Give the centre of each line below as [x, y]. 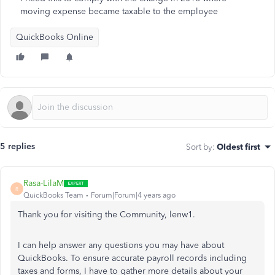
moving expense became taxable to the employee [119, 11]
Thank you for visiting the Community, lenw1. [107, 215]
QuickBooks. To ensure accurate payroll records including [132, 258]
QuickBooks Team [53, 195]
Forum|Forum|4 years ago [133, 195]
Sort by [199, 147]
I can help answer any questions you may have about [121, 245]
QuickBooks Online [55, 37]
